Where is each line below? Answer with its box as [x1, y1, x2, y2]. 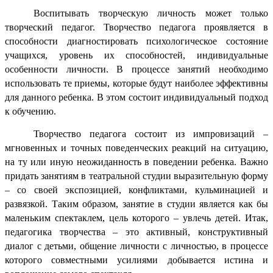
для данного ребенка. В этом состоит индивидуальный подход [5, 91, 268, 102]
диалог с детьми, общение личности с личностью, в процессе [5, 240, 268, 251]
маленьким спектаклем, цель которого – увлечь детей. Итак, [5, 212, 268, 223]
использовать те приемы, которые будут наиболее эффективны [5, 77, 268, 88]
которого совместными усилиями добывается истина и [5, 254, 268, 265]
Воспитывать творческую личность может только [34, 7, 268, 18]
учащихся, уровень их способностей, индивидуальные [5, 49, 268, 60]
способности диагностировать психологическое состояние [5, 35, 268, 46]
